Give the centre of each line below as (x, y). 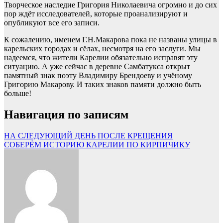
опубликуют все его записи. (52, 23)
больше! (18, 94)
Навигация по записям (66, 115)
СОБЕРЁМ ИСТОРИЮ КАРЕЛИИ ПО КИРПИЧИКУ (97, 145)
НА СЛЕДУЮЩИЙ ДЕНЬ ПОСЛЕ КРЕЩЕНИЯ (88, 136)
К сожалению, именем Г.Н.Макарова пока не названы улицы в (111, 40)
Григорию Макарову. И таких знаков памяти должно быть (103, 85)
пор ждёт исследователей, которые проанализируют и (96, 14)
